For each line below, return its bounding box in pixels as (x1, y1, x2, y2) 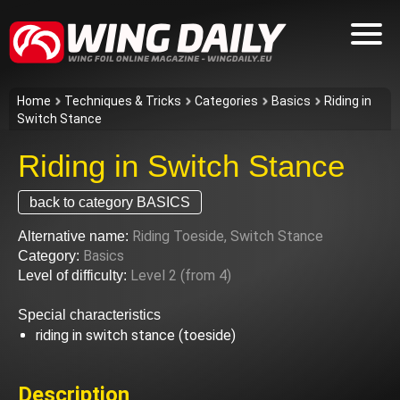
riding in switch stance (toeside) (36, 327, 236, 344)
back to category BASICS (29, 195, 190, 210)
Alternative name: (18, 229, 129, 244)
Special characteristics (18, 307, 161, 322)
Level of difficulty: (18, 268, 127, 283)
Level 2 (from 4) (130, 267, 231, 284)
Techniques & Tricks (64, 94, 181, 108)
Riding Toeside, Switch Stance (132, 228, 323, 245)
